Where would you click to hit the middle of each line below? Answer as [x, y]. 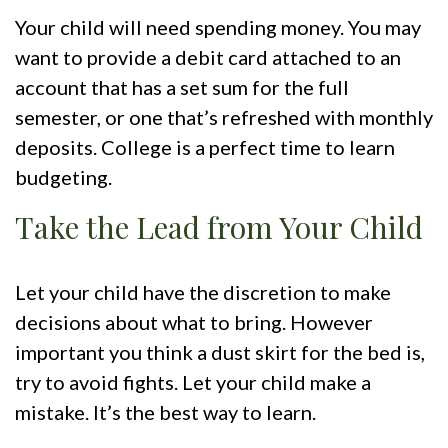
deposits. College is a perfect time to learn [205, 147]
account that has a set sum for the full [182, 87]
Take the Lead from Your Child [219, 227]
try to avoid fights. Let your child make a [193, 382]
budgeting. [63, 177]
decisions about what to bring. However [194, 322]
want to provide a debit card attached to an [208, 57]
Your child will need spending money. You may [218, 27]
